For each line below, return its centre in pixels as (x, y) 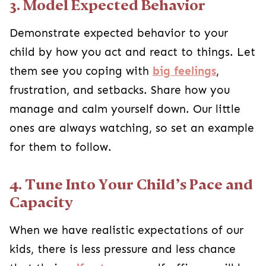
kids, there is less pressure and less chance (123, 249)
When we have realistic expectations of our (126, 230)
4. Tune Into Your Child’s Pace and (131, 184)
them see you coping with (81, 71)
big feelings (184, 71)
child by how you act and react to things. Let (132, 52)
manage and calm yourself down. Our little (125, 109)
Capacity (41, 202)
